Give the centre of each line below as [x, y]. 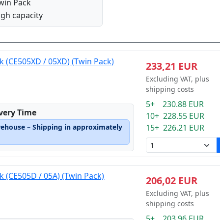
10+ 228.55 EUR [175, 116]
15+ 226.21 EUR [175, 128]
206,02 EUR [171, 180]
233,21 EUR [171, 66]
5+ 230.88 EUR [175, 104]
